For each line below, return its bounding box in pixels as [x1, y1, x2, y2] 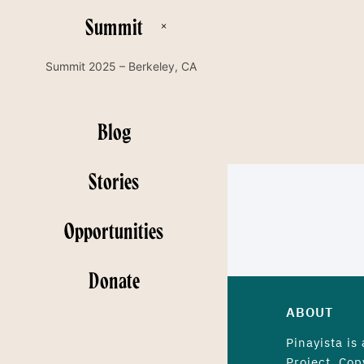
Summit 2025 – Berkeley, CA [45, 58, 197, 73]
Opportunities [64, 215, 163, 244]
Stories [89, 166, 139, 194]
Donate [88, 265, 140, 293]
